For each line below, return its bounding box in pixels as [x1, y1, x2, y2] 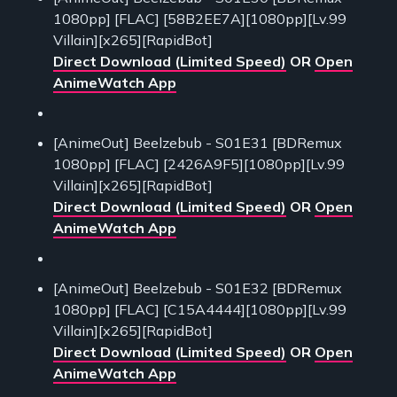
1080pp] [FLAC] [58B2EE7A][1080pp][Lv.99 [53, 10, 346, 28]
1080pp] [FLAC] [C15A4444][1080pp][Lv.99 [53, 300, 346, 319]
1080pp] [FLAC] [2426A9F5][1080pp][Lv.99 [53, 155, 345, 174]
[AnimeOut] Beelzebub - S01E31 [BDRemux [53, 134, 342, 152]
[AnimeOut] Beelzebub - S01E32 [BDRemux [53, 279, 342, 298]
